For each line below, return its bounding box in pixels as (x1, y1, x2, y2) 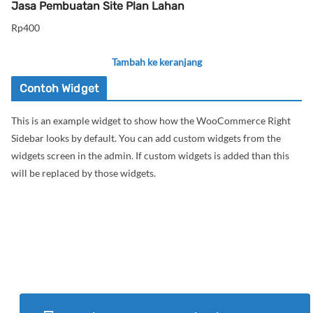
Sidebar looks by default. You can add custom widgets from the (11, 131, 281, 144)
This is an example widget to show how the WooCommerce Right (11, 114, 291, 126)
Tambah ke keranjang (111, 55, 202, 68)
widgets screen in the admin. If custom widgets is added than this (11, 149, 289, 161)
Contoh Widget (20, 81, 99, 95)
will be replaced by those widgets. (11, 166, 156, 179)
